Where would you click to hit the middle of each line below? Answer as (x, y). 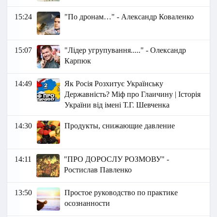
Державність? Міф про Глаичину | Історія (133, 94)
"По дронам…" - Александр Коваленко (129, 17)
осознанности (87, 203)
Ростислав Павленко (98, 170)
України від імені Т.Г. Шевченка (117, 105)
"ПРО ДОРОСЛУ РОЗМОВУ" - (117, 159)
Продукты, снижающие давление (120, 126)
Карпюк (78, 61)
